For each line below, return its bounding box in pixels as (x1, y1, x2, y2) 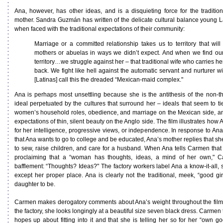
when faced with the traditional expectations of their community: (14, 25, 185, 32)
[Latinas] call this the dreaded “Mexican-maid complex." (34, 76, 183, 83)
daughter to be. (14, 181, 55, 188)
